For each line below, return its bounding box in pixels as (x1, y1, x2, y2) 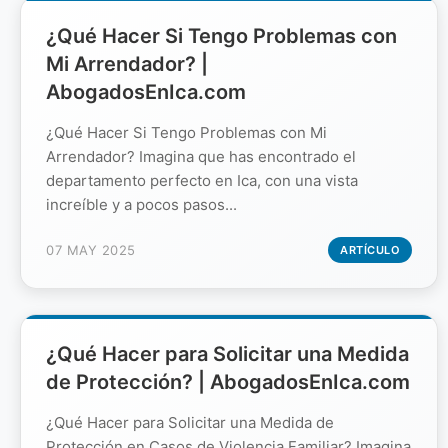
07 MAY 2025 (46, 241, 136, 258)
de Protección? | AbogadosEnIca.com (46, 369, 410, 394)
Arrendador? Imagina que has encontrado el (46, 146, 356, 166)
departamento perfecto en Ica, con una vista (46, 170, 358, 190)
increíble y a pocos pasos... (46, 194, 237, 214)
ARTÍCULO (340, 242, 400, 257)
